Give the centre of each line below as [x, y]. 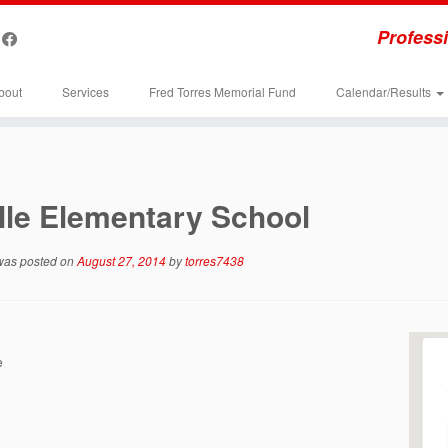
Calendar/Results [384, 91]
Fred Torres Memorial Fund [222, 91]
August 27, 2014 [121, 260]
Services [85, 91]
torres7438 [214, 260]
